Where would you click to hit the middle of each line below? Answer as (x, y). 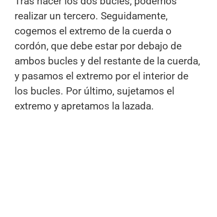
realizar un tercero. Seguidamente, (91, 16)
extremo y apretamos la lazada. (84, 106)
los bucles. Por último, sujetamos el (94, 91)
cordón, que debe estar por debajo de (98, 46)
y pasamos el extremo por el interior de (101, 76)
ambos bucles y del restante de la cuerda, (107, 61)
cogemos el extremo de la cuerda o (93, 31)
